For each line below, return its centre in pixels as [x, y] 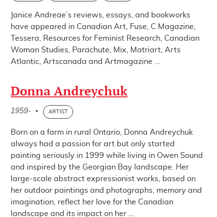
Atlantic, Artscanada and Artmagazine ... [86, 62]
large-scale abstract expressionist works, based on [103, 179]
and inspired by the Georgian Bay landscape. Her [100, 167]
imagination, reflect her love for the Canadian [92, 202]
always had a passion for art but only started [93, 144]
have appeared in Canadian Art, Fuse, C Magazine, [103, 27]
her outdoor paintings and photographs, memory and [107, 190]
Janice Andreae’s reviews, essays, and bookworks [101, 15]
